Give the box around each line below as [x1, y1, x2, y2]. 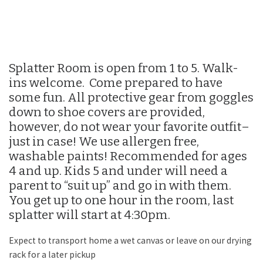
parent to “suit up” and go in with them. [9, 178, 231, 193]
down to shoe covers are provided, [9, 104, 205, 119]
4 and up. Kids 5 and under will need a [9, 163, 228, 178]
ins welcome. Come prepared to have [9, 75, 222, 90]
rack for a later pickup [9, 249, 96, 261]
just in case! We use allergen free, [9, 134, 199, 149]
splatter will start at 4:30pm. [9, 207, 170, 222]
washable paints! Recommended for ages [9, 149, 247, 163]
